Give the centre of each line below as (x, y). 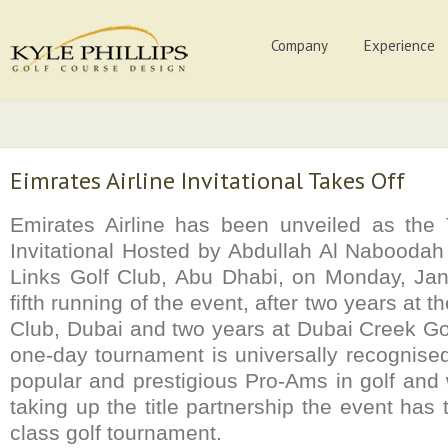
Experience (399, 45)
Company (299, 45)
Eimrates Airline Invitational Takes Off (207, 180)
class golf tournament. (116, 432)
